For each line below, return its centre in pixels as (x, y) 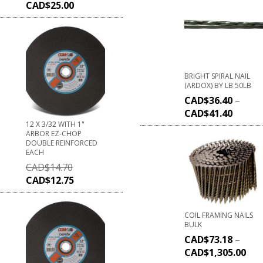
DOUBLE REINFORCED (62, 143)
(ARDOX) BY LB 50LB (218, 86)
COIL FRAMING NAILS (219, 215)
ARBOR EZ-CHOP (54, 133)
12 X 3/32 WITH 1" (55, 124)
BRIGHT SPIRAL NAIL (217, 76)
